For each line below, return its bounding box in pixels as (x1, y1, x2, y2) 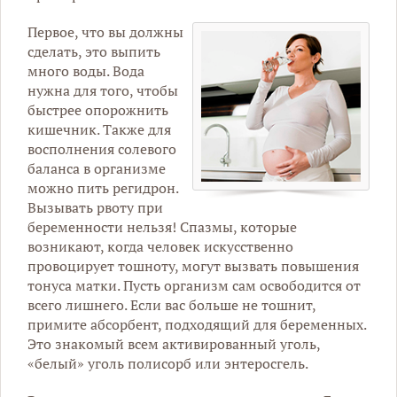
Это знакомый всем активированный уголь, (27, 334, 320, 354)
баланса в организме (27, 159, 166, 179)
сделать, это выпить (27, 42, 160, 62)
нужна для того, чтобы (27, 81, 178, 101)
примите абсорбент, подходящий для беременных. (27, 315, 366, 335)
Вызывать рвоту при (27, 198, 163, 218)
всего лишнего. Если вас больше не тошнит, (27, 295, 315, 315)
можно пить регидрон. (27, 178, 178, 198)
